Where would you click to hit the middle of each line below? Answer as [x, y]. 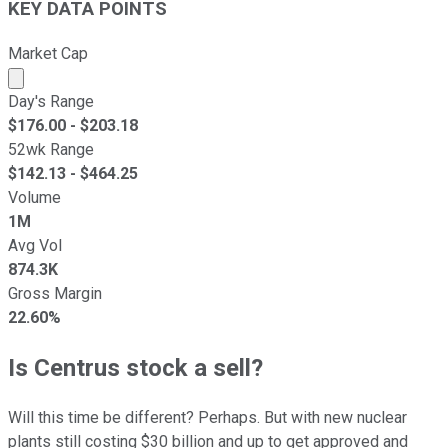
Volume [34, 197]
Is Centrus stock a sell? [135, 367]
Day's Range [51, 101]
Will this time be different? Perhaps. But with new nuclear [207, 417]
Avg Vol [35, 245]
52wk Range [51, 149]
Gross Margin [55, 293]
